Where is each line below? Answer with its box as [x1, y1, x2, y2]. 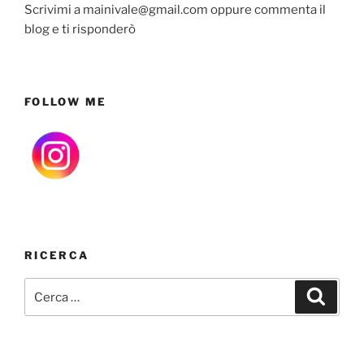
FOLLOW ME [24, 94, 107, 108]
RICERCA [24, 248, 89, 262]
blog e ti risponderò [24, 22, 136, 37]
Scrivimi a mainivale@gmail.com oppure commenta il [24, 2, 326, 18]
